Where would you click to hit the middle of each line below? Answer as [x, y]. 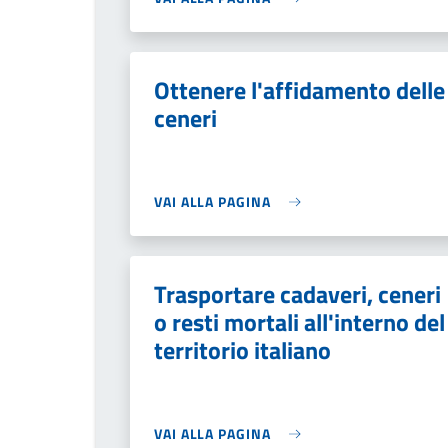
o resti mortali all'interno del [299, 322]
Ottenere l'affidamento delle [299, 90]
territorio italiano [242, 350]
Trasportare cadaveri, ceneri [297, 294]
